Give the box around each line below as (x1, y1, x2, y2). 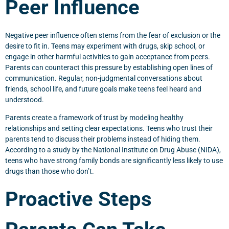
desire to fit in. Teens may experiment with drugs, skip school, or (5, 42, 205, 50)
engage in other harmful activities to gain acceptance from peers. (5, 53, 210, 61)
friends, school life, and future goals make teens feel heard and (5, 85, 201, 93)
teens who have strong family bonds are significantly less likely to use (5, 156, 223, 165)
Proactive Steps (5, 187, 152, 211)
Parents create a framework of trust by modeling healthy (5, 113, 184, 122)
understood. (5, 96, 44, 104)
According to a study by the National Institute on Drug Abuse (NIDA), (5, 146, 221, 154)
